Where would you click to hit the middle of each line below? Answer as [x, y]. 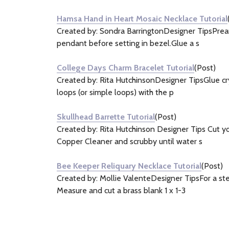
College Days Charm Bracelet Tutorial [125, 68]
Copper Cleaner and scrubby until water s [130, 141]
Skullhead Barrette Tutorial [106, 117]
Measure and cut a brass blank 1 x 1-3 [121, 190]
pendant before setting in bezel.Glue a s [128, 43]
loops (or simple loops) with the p [115, 92]
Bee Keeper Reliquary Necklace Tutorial [129, 166]
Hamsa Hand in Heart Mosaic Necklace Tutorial [142, 19]
